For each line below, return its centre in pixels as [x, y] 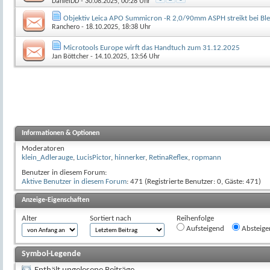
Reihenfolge [195, 219]
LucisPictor [94, 158]
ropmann [206, 158]
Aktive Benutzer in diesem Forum [74, 182]
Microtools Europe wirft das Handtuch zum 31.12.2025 [152, 48]
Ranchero [66, 27]
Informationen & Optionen [61, 133]
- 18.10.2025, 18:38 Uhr [115, 27]
